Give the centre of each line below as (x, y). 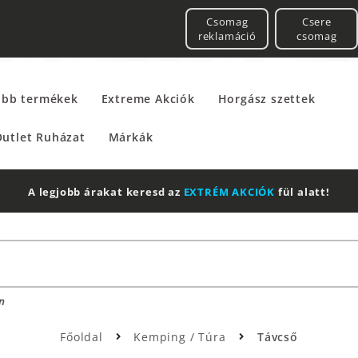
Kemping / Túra (182, 337)
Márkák (131, 137)
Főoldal (82, 337)
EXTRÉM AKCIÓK (229, 192)
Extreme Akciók (148, 99)
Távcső (277, 337)
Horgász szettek (267, 99)
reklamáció (227, 36)
